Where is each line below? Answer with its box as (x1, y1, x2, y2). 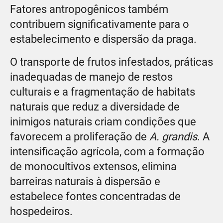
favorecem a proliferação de (10, 130, 149, 143)
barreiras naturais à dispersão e (10, 175, 160, 188)
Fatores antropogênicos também (10, 3, 168, 16)
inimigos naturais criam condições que (10, 115, 196, 128)
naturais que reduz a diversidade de (10, 101, 180, 113)
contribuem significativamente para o (10, 18, 189, 31)
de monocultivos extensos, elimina (10, 160, 177, 173)
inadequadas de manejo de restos (10, 71, 173, 84)
